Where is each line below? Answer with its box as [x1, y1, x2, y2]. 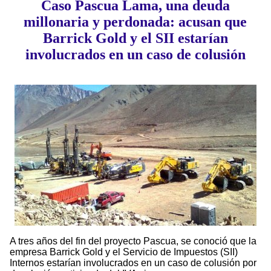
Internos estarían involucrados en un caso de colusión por [10, 258, 256, 269]
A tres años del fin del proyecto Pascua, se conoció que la [10, 236, 256, 247]
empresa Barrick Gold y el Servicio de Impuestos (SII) [10, 247, 238, 258]
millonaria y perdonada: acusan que [24, 14, 247, 30]
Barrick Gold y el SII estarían [42, 30, 228, 47]
